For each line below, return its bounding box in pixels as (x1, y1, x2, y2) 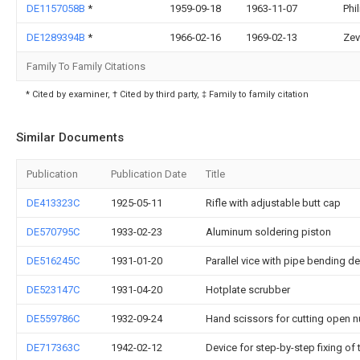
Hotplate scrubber (206, 283, 290, 296)
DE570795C (27, 225, 80, 238)
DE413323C (27, 196, 80, 209)
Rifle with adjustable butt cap (206, 196, 341, 209)
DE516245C (27, 254, 80, 267)
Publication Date (111, 167, 186, 180)
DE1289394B (27, 31, 88, 43)
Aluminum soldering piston (206, 225, 331, 238)
